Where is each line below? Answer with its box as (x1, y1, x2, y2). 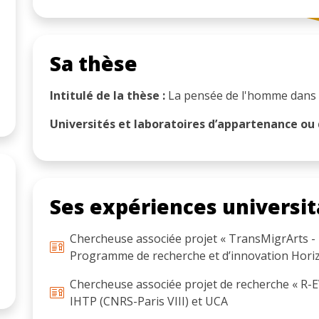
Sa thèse (50, 49, 137, 77)
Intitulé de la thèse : (50, 87, 165, 103)
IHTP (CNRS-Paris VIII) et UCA (70, 293, 228, 309)
